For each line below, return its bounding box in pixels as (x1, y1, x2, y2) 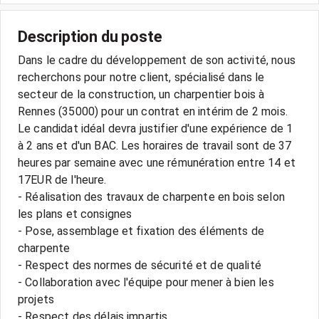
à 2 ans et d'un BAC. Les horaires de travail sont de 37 (18, 139, 292, 152)
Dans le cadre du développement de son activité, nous (18, 53, 296, 67)
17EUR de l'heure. (18, 173, 107, 187)
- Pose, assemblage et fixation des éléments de (18, 224, 264, 238)
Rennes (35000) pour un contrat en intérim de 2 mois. (18, 105, 288, 118)
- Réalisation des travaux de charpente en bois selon (18, 190, 285, 204)
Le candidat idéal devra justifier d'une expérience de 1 (18, 122, 293, 135)
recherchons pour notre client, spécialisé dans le (18, 70, 265, 84)
